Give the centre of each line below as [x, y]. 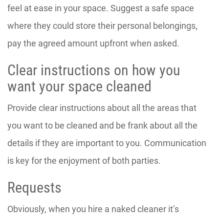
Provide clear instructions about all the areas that [102, 108]
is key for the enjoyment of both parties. [84, 160]
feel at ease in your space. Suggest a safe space [101, 8]
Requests [34, 187]
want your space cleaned [79, 86]
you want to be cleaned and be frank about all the [102, 125]
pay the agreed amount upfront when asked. [93, 43]
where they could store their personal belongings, [102, 25]
